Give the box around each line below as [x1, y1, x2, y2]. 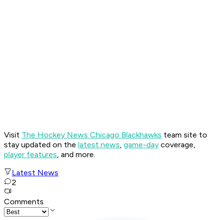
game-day [124, 140, 159, 150]
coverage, [159, 140, 195, 150]
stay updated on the [4, 140, 78, 150]
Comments [4, 197, 44, 207]
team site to [162, 130, 207, 140]
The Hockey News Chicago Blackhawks [22, 130, 162, 140]
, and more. [57, 150, 95, 160]
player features [4, 150, 57, 160]
